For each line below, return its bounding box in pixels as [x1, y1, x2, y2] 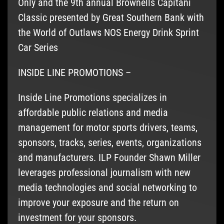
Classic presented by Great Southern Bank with [17, 11, 204, 24]
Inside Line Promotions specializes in [17, 91, 167, 104]
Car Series [17, 41, 58, 54]
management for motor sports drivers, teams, [17, 121, 197, 134]
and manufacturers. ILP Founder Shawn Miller [17, 151, 200, 164]
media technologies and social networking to [17, 181, 197, 194]
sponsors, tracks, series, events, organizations [17, 136, 201, 149]
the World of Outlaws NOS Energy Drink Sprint [17, 26, 199, 39]
